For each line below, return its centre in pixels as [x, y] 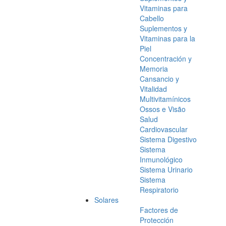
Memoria [154, 69]
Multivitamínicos [165, 99]
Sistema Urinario [166, 170]
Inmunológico [161, 160]
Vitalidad [153, 89]
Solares [106, 200]
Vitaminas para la [167, 39]
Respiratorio [159, 190]
